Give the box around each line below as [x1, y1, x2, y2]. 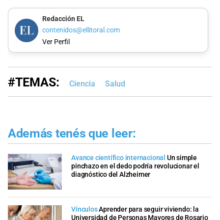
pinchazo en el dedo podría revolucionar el [71, 162, 199, 170]
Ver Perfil [42, 37, 70, 46]
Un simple [166, 153, 197, 162]
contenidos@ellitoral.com [42, 26, 120, 35]
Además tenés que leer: [8, 126, 136, 141]
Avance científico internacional [71, 153, 165, 162]
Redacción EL [42, 14, 84, 23]
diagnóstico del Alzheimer [71, 170, 151, 179]
